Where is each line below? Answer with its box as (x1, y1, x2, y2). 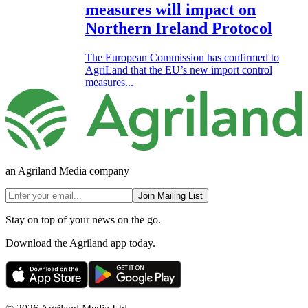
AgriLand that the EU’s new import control (85, 64, 272, 76)
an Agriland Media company (5, 164, 129, 177)
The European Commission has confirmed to (85, 52, 279, 64)
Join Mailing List (138, 190, 203, 201)
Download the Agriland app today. (5, 236, 155, 249)
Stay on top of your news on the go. (5, 213, 161, 225)
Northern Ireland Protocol (85, 19, 272, 38)
